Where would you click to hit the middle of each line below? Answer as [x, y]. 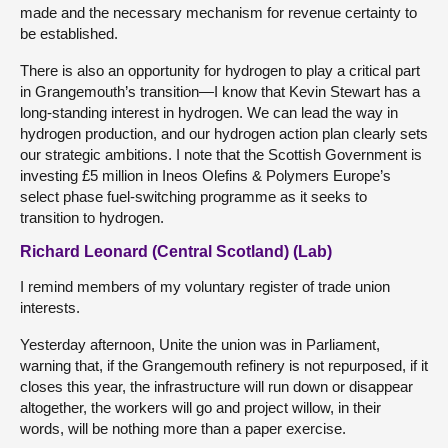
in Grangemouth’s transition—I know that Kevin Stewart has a [220, 91]
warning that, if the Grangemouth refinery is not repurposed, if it [224, 365]
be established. [69, 33]
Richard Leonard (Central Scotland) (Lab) [176, 251]
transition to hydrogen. [92, 217]
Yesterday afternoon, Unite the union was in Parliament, [200, 344]
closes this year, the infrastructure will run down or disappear [216, 386]
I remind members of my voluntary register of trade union [205, 286]
